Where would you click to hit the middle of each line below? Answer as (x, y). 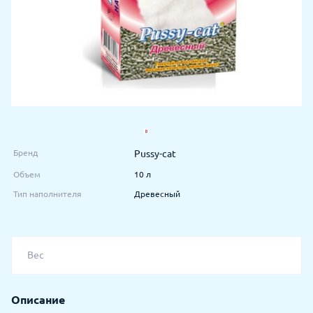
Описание (38, 299)
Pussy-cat (155, 153)
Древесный (157, 194)
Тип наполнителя (48, 194)
